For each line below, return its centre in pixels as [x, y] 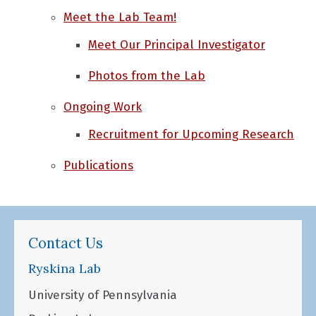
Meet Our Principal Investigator [177, 45]
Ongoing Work [103, 107]
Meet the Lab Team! [120, 17]
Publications [98, 165]
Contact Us [66, 243]
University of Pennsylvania [103, 296]
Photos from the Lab [147, 76]
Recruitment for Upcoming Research [191, 134]
